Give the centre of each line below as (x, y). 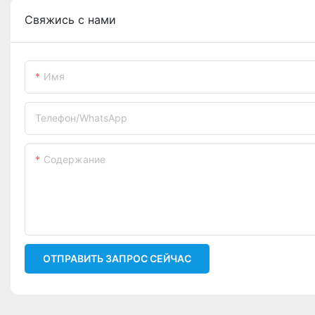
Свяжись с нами (70, 20)
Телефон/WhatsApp (81, 118)
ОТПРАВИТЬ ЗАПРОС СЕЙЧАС (117, 259)
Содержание (75, 160)
